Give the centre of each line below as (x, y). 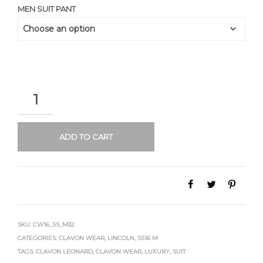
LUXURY (157, 252)
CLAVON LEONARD (64, 252)
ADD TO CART (86, 137)
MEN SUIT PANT (47, 9)
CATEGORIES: (38, 238)
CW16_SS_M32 (54, 225)
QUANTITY (37, 93)
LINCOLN (121, 238)
